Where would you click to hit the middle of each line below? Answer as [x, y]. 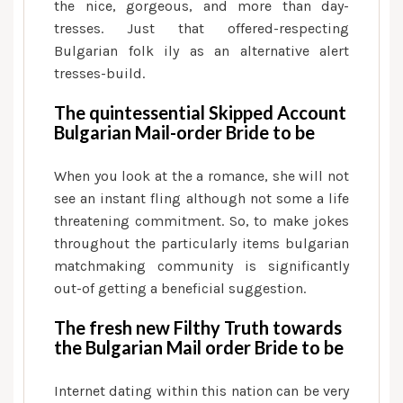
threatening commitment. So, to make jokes [201, 221]
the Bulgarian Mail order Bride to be [199, 347]
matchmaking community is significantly [201, 266]
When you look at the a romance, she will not [201, 176]
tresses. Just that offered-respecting [201, 28]
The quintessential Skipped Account [200, 112]
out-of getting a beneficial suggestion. [180, 288]
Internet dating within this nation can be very [201, 391]
